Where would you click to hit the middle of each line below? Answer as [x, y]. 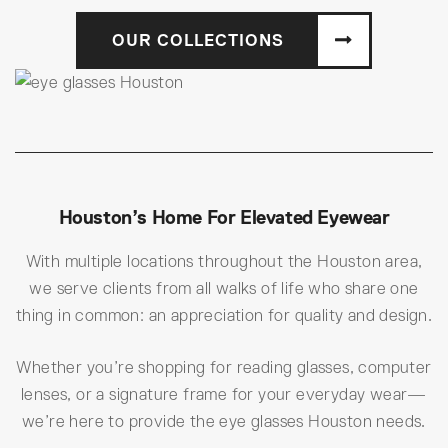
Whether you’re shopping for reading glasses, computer [224, 368]
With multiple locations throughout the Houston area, [224, 262]
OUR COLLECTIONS [197, 39]
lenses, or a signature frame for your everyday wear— [224, 395]
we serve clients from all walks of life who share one [224, 289]
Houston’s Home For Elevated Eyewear [224, 218]
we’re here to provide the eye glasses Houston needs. [224, 422]
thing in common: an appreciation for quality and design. [224, 316]
